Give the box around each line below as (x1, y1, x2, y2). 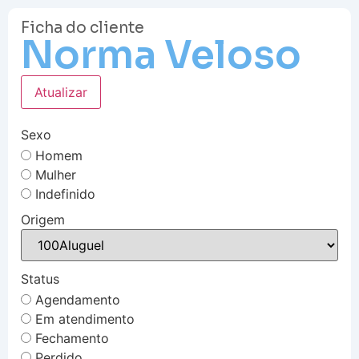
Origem (21, 212, 65, 228)
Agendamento (35, 291, 120, 308)
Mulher (35, 166, 76, 183)
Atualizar (34, 84, 87, 100)
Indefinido (35, 185, 95, 202)
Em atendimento (35, 310, 135, 327)
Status (21, 271, 59, 287)
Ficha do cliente (21, 18, 144, 38)
